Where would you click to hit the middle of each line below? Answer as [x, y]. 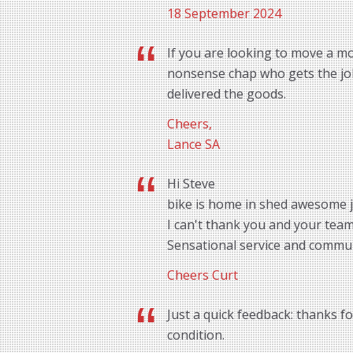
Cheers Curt [203, 275]
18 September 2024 [224, 14]
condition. [196, 335]
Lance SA [193, 145]
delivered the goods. [227, 94]
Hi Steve [191, 184]
